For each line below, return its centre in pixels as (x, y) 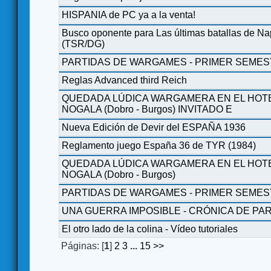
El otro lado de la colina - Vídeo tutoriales (150, 229)
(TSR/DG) (83, 44)
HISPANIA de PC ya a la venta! (129, 15)
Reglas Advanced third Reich (124, 80)
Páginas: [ (83, 246)
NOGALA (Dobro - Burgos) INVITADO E (147, 109)
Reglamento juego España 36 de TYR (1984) (159, 145)
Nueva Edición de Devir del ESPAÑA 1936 (154, 127)
